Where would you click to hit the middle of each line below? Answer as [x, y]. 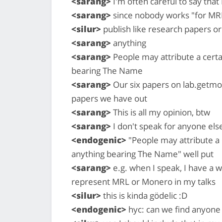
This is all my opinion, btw [161, 112]
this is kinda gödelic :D [144, 195]
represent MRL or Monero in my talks [143, 181]
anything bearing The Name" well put [142, 154]
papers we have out [109, 98]
